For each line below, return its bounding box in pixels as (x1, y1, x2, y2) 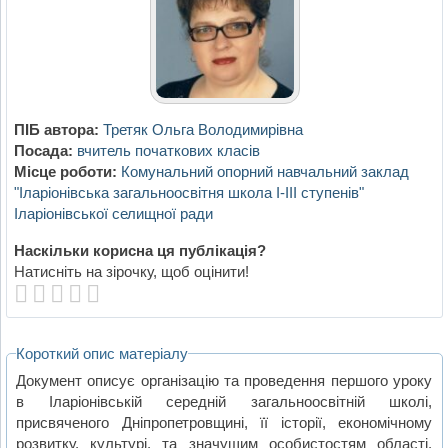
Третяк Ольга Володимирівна (102, 121, 303, 139)
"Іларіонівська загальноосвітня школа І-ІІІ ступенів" (13, 184, 364, 202)
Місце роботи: (13, 163, 117, 181)
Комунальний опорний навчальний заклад (120, 163, 409, 181)
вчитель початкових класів (76, 142, 260, 160)
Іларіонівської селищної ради (13, 205, 213, 223)
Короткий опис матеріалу (16, 345, 189, 363)
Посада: (13, 142, 73, 160)
